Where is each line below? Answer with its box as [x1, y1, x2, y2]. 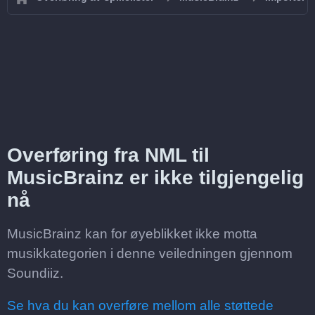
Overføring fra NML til [7, 144, 210, 166]
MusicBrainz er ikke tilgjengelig [7, 167, 304, 188]
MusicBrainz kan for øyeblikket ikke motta [7, 226, 257, 241]
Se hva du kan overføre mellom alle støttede [7, 298, 274, 313]
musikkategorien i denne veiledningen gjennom [7, 246, 292, 261]
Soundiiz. [7, 266, 63, 281]
